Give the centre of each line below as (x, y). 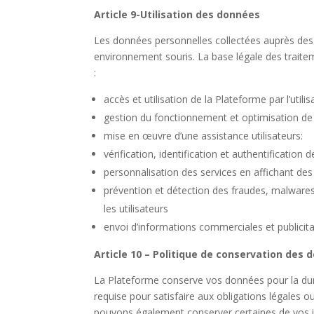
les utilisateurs (136, 208)
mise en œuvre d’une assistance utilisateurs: (204, 135)
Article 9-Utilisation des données (177, 14)
